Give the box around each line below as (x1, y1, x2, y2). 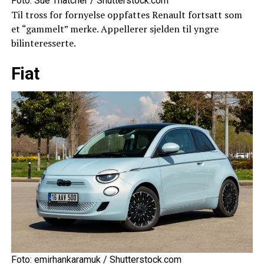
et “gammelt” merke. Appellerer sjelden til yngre (11, 22, 219, 35)
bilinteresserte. (11, 36, 76, 49)
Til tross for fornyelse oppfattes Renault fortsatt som (11, 8, 242, 21)
